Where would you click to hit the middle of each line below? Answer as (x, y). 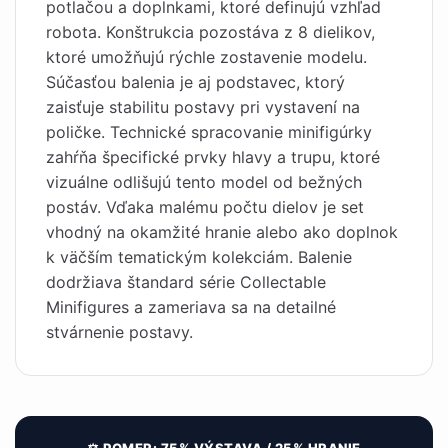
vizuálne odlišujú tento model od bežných (204, 182)
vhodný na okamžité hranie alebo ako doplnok (222, 232)
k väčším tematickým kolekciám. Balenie (199, 257)
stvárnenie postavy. (119, 332)
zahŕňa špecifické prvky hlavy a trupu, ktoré (213, 157)
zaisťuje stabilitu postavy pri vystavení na (203, 107)
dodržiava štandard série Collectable (186, 282)
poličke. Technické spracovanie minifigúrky (209, 132)
